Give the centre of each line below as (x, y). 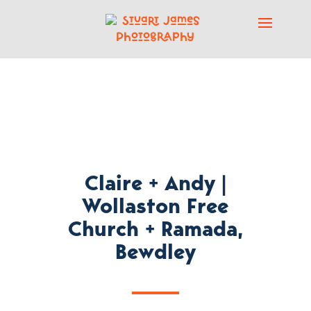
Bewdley (155, 252)
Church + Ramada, (155, 229)
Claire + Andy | (155, 183)
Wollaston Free (155, 206)
